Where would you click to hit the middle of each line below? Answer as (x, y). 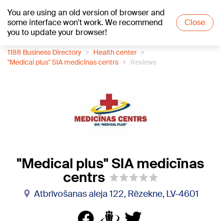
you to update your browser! (57, 32)
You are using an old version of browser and (86, 13)
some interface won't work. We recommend (85, 22)
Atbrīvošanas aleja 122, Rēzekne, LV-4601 (116, 194)
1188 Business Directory (44, 52)
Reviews (143, 62)
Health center (115, 52)
